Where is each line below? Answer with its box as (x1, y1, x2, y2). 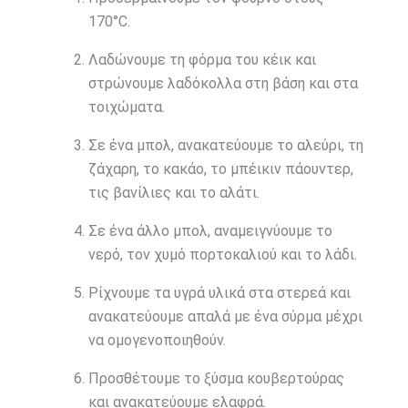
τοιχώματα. (87, 98, 165, 117)
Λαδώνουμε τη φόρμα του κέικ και (87, 51, 316, 69)
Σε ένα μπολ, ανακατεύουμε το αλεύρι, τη (87, 137, 363, 155)
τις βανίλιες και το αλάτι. (87, 184, 260, 202)
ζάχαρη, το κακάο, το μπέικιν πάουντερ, (87, 160, 353, 178)
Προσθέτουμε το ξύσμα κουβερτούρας (87, 370, 344, 388)
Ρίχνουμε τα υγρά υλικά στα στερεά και (87, 284, 351, 302)
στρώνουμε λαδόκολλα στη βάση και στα (87, 75, 358, 93)
